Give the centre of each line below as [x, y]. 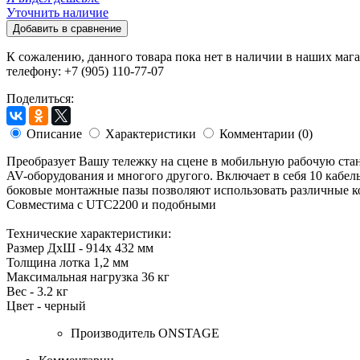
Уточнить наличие [57, 12]
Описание [54, 133]
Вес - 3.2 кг [37, 291]
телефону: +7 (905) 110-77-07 [85, 71]
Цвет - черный [46, 305]
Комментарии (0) [266, 133]
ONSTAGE [189, 333]
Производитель [113, 333]
